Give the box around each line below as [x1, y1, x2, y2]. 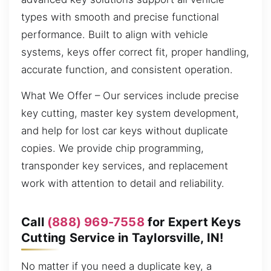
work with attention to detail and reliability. [21, 177, 224, 190]
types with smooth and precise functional [21, 10, 219, 23]
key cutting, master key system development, [21, 107, 239, 120]
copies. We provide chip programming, [21, 142, 204, 155]
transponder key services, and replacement [21, 160, 228, 172]
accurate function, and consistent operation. [21, 63, 233, 76]
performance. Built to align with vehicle [21, 28, 208, 41]
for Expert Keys [144, 214, 241, 229]
